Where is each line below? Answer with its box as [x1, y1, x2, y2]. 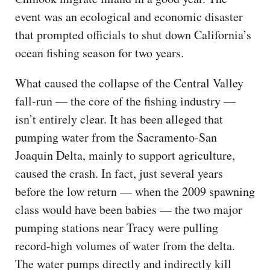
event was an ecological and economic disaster [15, 8, 243, 25]
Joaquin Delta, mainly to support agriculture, [15, 146, 235, 163]
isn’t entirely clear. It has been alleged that [15, 110, 223, 127]
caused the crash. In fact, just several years [15, 165, 223, 181]
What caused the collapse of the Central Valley [15, 74, 243, 91]
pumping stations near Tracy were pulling [15, 219, 218, 236]
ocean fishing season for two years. [15, 44, 184, 61]
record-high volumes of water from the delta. [15, 237, 235, 254]
